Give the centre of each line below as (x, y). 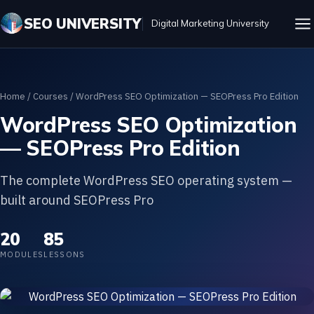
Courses (50, 96)
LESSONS (64, 254)
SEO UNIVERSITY (83, 23)
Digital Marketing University (211, 23)
